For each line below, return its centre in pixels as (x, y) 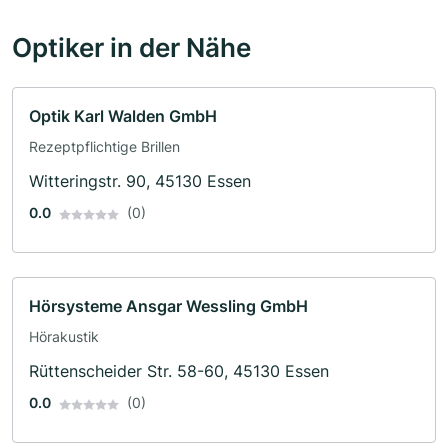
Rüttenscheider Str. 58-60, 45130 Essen (179, 371)
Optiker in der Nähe (131, 47)
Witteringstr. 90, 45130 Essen (140, 181)
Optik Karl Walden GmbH (123, 116)
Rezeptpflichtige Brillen (104, 147)
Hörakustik (64, 337)
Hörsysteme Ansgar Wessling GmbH (168, 306)
